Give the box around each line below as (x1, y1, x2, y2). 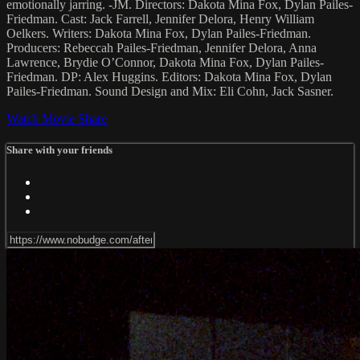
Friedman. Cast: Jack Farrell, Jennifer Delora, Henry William (6, 12, 314, 27)
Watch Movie (6, 112, 78, 126)
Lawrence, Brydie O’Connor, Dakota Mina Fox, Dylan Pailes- (6, 55, 324, 70)
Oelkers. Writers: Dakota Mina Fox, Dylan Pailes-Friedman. (6, 27, 311, 41)
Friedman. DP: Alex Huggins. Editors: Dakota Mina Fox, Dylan (6, 70, 332, 84)
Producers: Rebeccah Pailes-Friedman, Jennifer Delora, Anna (6, 41, 317, 55)
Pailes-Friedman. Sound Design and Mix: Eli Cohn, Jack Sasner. (6, 84, 333, 99)
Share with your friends (6, 144, 112, 157)
